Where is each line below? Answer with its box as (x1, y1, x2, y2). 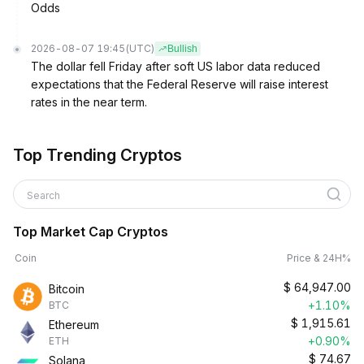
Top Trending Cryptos (13, 145, 182, 165)
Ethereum (49, 318, 99, 331)
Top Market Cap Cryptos (13, 223, 168, 240)
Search (27, 189, 63, 201)
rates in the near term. (31, 95, 147, 109)
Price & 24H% (287, 252, 351, 264)
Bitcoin (49, 282, 84, 296)
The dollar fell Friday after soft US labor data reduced (31, 59, 320, 73)
